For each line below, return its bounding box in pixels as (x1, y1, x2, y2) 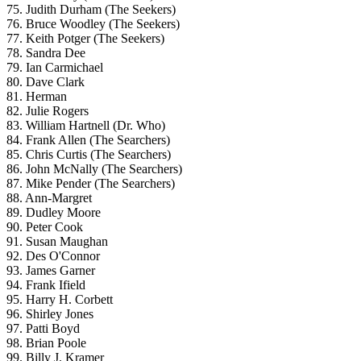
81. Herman (6, 89, 67, 103)
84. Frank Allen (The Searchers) (6, 132, 170, 147)
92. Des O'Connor (6, 248, 100, 263)
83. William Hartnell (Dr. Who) (6, 118, 165, 132)
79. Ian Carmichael (6, 60, 103, 74)
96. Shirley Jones (6, 306, 93, 321)
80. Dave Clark (6, 74, 85, 89)
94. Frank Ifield (6, 277, 85, 292)
